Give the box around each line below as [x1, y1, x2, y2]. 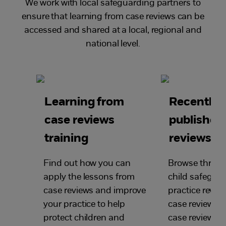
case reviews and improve [43, 186, 146, 196]
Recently [169, 96, 218, 108]
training [44, 132, 88, 145]
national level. [86, 39, 140, 49]
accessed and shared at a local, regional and [24, 25, 202, 35]
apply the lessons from [43, 172, 135, 182]
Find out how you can [43, 158, 131, 168]
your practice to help [43, 199, 125, 209]
